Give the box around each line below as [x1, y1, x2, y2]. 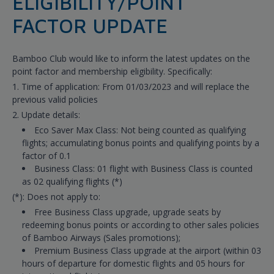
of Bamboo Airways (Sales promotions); [22, 232, 180, 244]
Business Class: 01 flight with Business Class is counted [34, 163, 253, 175]
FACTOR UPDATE [12, 14, 168, 38]
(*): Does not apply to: [12, 191, 100, 203]
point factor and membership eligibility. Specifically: [12, 65, 212, 78]
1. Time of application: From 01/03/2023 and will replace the [12, 81, 250, 93]
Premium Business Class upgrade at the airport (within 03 [34, 245, 261, 257]
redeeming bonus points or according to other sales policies [22, 219, 259, 231]
